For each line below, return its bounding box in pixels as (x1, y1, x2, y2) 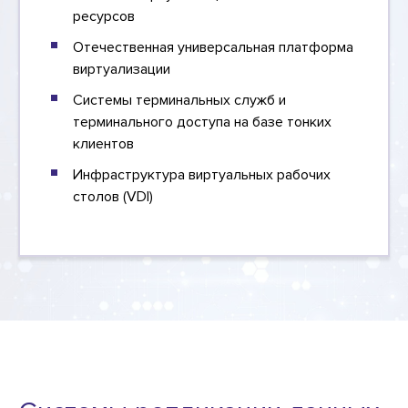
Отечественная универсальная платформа (73, 38, 353, 57)
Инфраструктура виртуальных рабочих (73, 166, 331, 185)
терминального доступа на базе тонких (73, 113, 331, 132)
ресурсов (73, 7, 135, 26)
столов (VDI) (73, 188, 153, 207)
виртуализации (73, 60, 170, 79)
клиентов (73, 135, 134, 154)
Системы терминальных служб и (73, 91, 286, 110)
